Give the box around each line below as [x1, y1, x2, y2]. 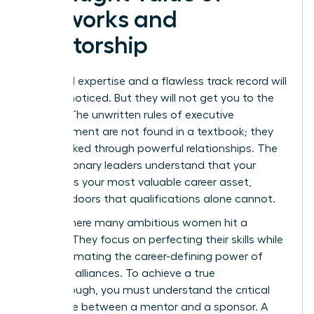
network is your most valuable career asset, [26, 177, 252, 189]
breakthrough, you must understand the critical [26, 285, 270, 296]
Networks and [26, 8, 177, 32]
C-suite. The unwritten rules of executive [26, 109, 234, 121]
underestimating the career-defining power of [26, 251, 263, 263]
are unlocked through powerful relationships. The [26, 143, 278, 155]
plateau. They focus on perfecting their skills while [26, 234, 283, 246]
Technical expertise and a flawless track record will [26, 76, 287, 88]
